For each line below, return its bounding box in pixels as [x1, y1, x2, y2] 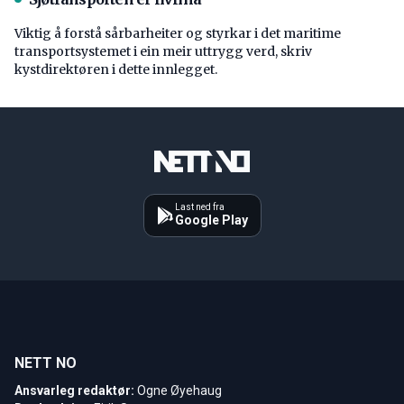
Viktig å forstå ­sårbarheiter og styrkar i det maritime [14, 24, 341, 41]
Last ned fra [174, 201, 225, 212]
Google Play [174, 212, 248, 227]
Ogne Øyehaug [137, 382, 222, 398]
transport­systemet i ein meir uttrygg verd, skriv [14, 42, 312, 60]
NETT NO [14, 353, 77, 372]
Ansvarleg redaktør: [14, 382, 134, 398]
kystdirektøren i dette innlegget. [14, 60, 217, 78]
